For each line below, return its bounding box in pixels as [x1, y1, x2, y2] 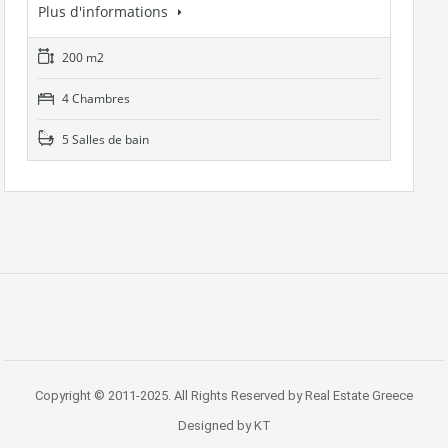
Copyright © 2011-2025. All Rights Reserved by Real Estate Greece [35, 388, 413, 404]
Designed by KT [177, 418, 271, 434]
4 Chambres [59, 90, 130, 108]
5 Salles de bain [59, 131, 149, 149]
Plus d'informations [38, 2, 172, 22]
